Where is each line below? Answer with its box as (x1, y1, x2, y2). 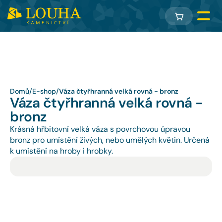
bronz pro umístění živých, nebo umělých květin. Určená (10, 135, 210, 145)
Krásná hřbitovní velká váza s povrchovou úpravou (10, 124, 190, 134)
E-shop (32, 87, 56, 96)
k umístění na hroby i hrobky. (10, 146, 113, 156)
